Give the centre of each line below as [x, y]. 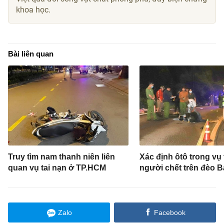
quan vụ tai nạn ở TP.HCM [57, 168]
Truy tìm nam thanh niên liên [62, 157]
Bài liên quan [31, 53]
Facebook [169, 213]
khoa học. [33, 9]
